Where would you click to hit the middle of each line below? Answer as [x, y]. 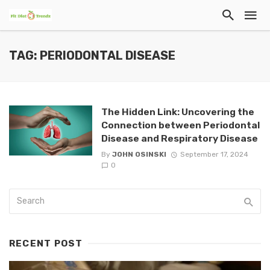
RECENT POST [46, 244]
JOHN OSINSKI [139, 155]
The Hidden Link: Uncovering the [177, 112]
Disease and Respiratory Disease [179, 138]
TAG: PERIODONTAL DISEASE [92, 56]
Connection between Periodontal [180, 125]
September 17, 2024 [214, 155]
